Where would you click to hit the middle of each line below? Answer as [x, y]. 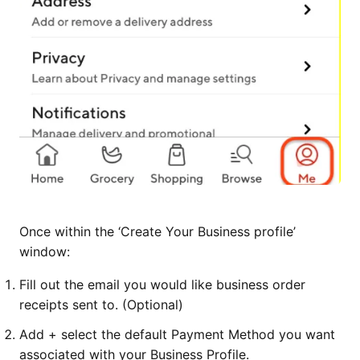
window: [45, 252]
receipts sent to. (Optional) [101, 305]
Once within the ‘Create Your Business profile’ [157, 232]
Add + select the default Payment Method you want [177, 335]
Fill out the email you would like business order [162, 285]
